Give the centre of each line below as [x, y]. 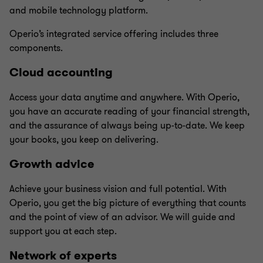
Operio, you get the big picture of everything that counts [128, 203]
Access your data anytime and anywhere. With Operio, [124, 97]
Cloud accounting [61, 73]
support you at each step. [63, 231]
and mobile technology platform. [79, 11]
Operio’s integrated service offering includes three [114, 34]
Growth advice [52, 164]
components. [36, 48]
